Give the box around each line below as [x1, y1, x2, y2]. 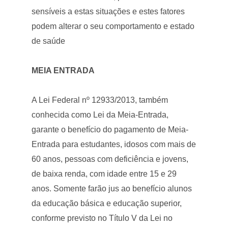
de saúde [32, 36, 66, 45]
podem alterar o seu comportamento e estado [32, 21, 195, 31]
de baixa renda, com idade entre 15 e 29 [32, 169, 177, 178]
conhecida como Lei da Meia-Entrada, [32, 110, 169, 119]
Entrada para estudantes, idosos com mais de [32, 139, 196, 149]
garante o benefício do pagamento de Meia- [32, 125, 189, 134]
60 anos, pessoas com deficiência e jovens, [32, 154, 189, 163]
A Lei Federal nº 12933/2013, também [32, 95, 168, 104]
